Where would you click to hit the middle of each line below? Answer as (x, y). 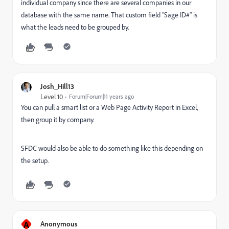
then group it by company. (58, 120)
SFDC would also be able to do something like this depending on (112, 148)
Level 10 (52, 97)
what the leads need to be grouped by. (75, 27)
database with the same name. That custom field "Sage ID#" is (109, 15)
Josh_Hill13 (57, 86)
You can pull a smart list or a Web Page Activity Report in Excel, (109, 107)
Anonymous (59, 224)
